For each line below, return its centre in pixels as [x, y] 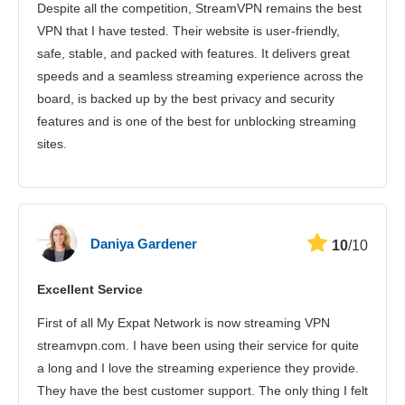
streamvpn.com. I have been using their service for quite [198, 345]
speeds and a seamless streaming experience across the [200, 75]
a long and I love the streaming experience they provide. [198, 367]
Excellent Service [90, 289]
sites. [52, 143]
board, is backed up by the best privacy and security [186, 98]
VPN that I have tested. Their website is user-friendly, [188, 30]
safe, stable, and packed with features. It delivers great [193, 53]
